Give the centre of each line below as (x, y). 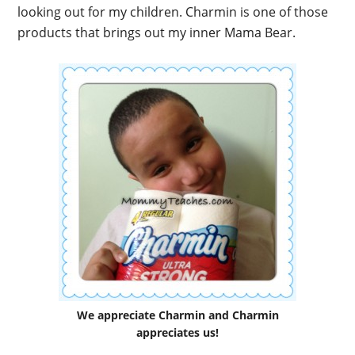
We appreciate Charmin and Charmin (177, 315)
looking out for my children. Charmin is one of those (173, 12)
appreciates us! (177, 332)
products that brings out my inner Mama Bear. (157, 32)
